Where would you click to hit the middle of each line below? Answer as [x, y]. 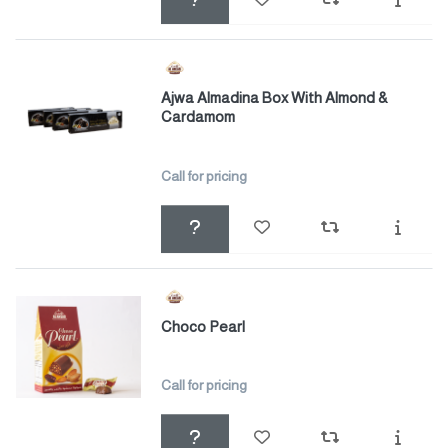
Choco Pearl [202, 326]
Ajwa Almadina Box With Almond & [274, 98]
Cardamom [197, 117]
